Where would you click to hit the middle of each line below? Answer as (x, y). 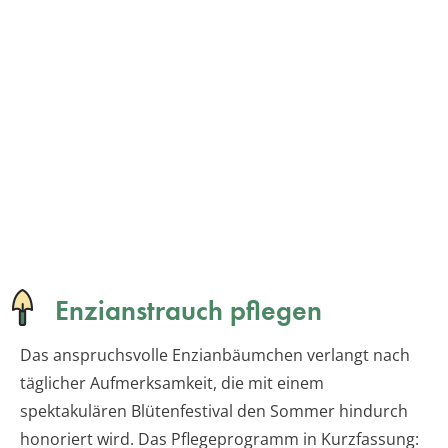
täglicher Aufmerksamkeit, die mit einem (172, 382)
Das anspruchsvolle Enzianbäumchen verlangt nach (215, 354)
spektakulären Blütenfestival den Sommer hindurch (214, 410)
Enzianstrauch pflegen (188, 310)
